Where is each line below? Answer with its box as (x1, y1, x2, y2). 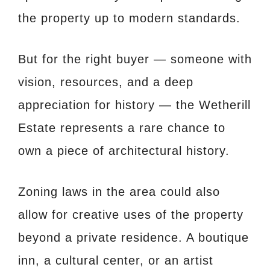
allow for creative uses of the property (18, 208, 243, 222)
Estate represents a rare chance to (18, 121, 225, 135)
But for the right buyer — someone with (18, 52, 252, 66)
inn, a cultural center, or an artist (18, 254, 213, 268)
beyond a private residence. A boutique (18, 231, 249, 245)
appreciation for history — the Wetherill (18, 98, 251, 112)
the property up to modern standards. (18, 11, 240, 25)
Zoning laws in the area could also (18, 185, 220, 199)
